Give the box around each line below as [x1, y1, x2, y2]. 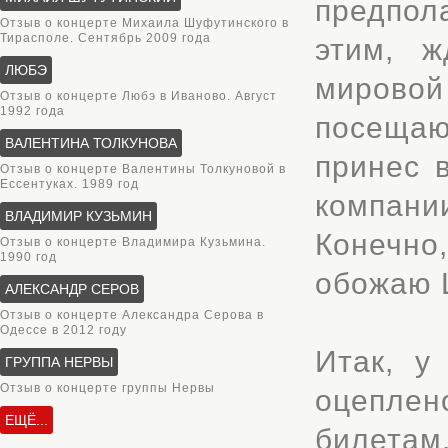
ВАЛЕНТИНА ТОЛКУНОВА [5, 135, 177, 151]
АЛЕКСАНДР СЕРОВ [5, 281, 139, 297]
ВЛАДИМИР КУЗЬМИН [5, 208, 152, 224]
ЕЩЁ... [5, 412, 48, 428]
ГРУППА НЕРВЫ [5, 354, 113, 370]
